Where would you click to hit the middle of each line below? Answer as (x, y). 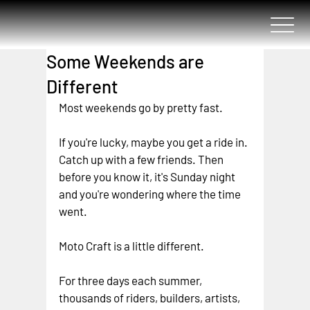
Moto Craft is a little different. (132, 246)
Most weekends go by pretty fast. (141, 107)
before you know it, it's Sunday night (148, 176)
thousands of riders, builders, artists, (151, 298)
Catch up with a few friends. (128, 159)
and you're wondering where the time (151, 194)
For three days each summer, (132, 280)
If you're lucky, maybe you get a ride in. (155, 142)
